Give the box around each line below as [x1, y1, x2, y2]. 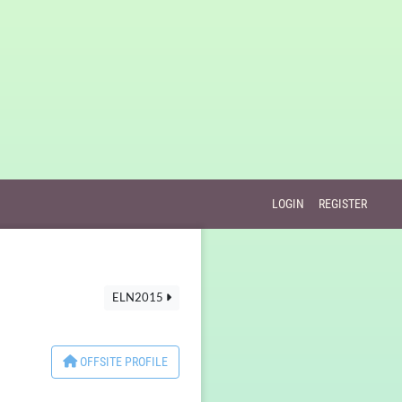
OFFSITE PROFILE [77, 354, 168, 370]
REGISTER [319, 197, 367, 212]
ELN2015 [112, 291, 166, 304]
